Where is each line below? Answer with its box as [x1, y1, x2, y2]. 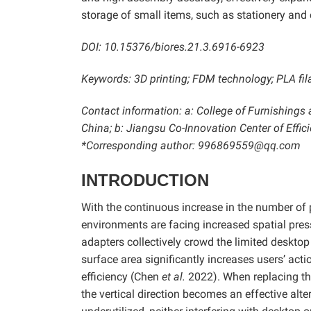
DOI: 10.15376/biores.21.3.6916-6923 [81, 40, 264, 53]
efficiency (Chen [81, 269, 162, 283]
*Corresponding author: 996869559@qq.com [81, 138, 301, 152]
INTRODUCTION [81, 170, 209, 190]
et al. [162, 269, 185, 283]
